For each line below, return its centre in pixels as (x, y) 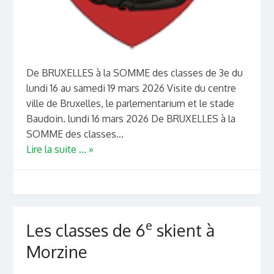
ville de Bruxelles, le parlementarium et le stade (130, 103)
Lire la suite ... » (60, 149)
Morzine (57, 251)
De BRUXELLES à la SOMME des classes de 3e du (134, 72)
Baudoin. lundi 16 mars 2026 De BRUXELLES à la (131, 118)
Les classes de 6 (86, 230)
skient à (183, 230)
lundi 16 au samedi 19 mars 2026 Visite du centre (131, 88)
